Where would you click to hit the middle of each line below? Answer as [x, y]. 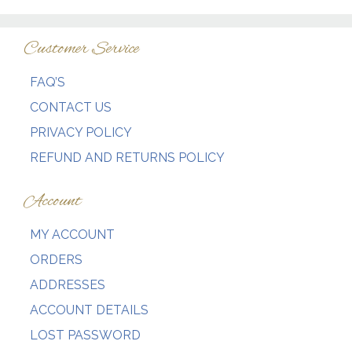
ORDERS [56, 259]
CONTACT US [71, 107]
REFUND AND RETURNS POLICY [127, 157]
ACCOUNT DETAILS [89, 310]
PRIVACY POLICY [81, 132]
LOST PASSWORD [85, 335]
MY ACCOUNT [72, 234]
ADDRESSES [68, 284]
